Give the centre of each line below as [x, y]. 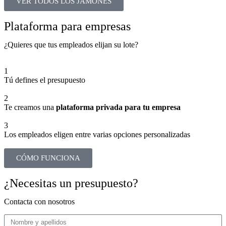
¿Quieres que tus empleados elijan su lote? [71, 44]
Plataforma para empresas [67, 26]
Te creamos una [30, 107]
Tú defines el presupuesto [45, 80]
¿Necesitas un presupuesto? [71, 183]
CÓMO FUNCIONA [48, 158]
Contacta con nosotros [39, 201]
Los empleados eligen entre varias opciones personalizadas [97, 134]
